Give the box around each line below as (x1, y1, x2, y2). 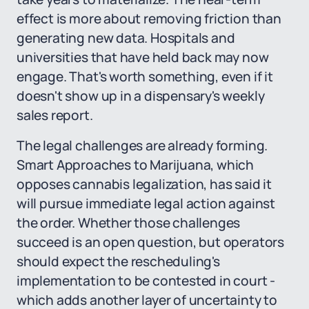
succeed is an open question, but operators (17, 233, 284, 251)
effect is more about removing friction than (17, 10, 281, 28)
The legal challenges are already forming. (17, 137, 268, 154)
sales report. (17, 106, 93, 124)
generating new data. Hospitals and (17, 29, 235, 47)
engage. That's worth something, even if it (17, 68, 273, 86)
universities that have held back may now (17, 48, 269, 66)
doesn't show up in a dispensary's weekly (17, 87, 265, 105)
